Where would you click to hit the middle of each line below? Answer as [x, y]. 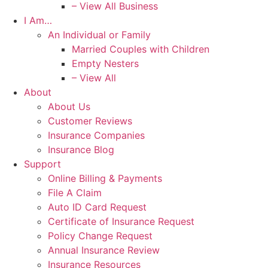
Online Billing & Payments [105, 179]
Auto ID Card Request [97, 207]
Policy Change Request [100, 236]
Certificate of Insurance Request [121, 222]
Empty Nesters [105, 64]
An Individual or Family [99, 35]
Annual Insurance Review [104, 250]
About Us [69, 107]
